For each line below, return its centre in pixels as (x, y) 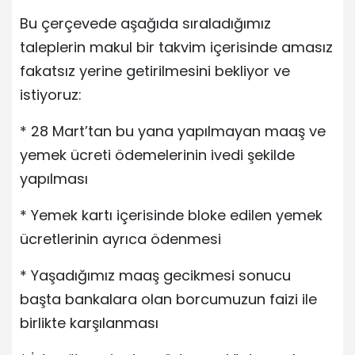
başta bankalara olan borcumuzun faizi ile (168, 299)
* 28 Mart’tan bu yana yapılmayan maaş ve (173, 131)
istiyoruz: (51, 94)
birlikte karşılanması (89, 323)
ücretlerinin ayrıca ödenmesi (120, 239)
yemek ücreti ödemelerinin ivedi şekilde (157, 155)
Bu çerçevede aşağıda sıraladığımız (145, 23)
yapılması (54, 178)
